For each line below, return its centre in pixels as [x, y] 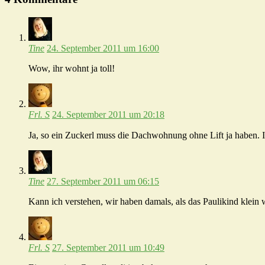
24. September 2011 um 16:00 [103, 49]
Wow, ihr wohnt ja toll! [72, 69]
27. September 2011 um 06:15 [103, 182]
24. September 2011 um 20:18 [108, 115]
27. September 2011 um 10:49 [108, 248]
